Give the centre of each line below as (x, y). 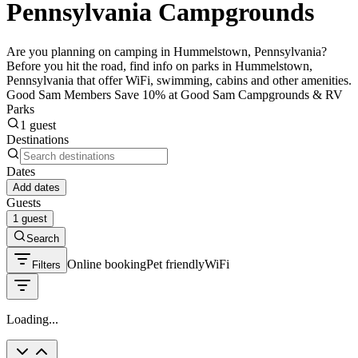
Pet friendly (175, 264)
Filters (46, 265)
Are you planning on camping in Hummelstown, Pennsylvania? (167, 51)
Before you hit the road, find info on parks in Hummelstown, (159, 66)
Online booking (107, 264)
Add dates (36, 187)
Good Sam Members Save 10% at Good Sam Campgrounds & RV (175, 94)
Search (43, 238)
